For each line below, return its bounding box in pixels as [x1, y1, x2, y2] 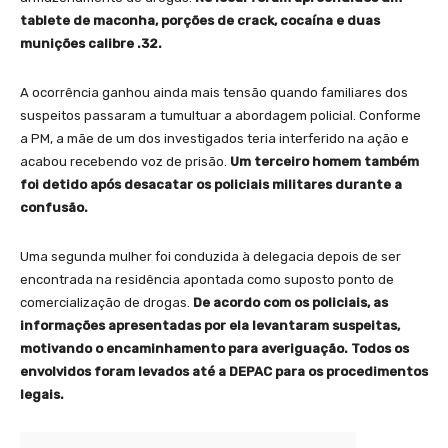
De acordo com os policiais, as [193, 295, 388, 311]
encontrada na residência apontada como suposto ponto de [20, 272, 394, 288]
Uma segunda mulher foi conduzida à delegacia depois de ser [20, 249, 401, 265]
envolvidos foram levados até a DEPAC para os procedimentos [20, 364, 428, 380]
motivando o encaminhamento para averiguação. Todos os [20, 341, 409, 357]
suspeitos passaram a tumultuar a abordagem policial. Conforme [20, 108, 421, 124]
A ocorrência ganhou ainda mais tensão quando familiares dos [20, 85, 408, 101]
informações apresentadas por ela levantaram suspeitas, [20, 318, 400, 334]
